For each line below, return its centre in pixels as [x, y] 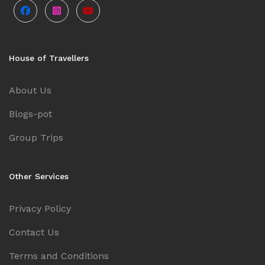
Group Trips [36, 137]
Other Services [39, 176]
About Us [30, 90]
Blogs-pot [30, 114]
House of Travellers [49, 58]
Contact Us [34, 232]
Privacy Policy [40, 208]
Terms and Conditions [59, 256]
